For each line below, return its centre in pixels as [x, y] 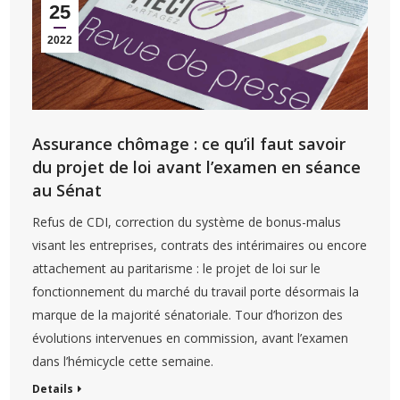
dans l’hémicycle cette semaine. [123, 362]
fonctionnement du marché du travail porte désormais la [196, 292]
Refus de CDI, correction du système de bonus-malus [187, 222]
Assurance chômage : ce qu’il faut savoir [189, 144]
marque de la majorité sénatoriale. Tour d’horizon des [188, 315]
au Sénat [67, 191]
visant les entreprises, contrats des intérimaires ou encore [200, 246]
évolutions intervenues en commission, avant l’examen [191, 338]
